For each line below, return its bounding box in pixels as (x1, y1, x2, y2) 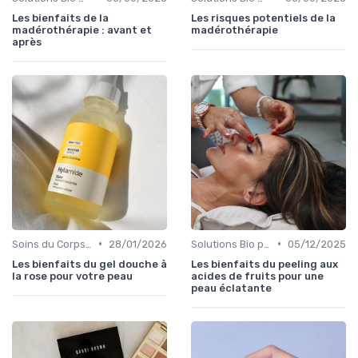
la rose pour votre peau (12, 269, 133, 282)
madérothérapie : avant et (12, 23, 152, 36)
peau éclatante (191, 281, 272, 294)
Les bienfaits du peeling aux (191, 257, 338, 270)
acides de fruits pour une (191, 269, 324, 282)
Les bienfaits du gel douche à (12, 257, 167, 270)
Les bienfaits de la (12, 11, 109, 24)
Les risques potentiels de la (191, 11, 336, 24)
